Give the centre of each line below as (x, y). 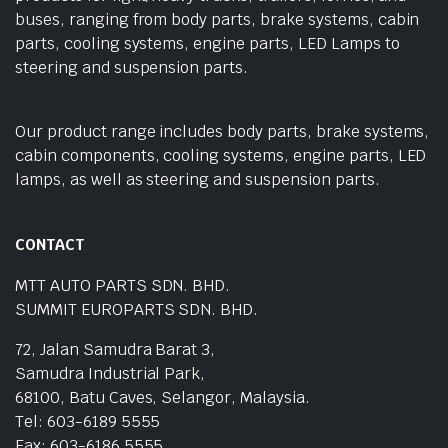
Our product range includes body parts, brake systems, (222, 131)
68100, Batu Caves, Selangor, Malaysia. (162, 397)
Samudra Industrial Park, (110, 373)
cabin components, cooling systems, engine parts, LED (221, 155)
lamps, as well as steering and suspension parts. (197, 179)
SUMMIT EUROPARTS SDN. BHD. (137, 309)
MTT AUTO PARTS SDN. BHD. (123, 285)
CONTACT (50, 244)
